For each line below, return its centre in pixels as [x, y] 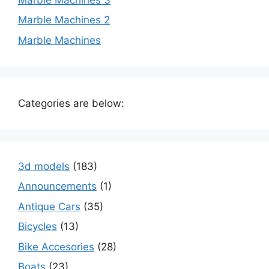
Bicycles [38, 226]
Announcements [57, 186]
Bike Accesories [56, 246]
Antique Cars [49, 206]
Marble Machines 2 [64, 20]
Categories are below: [71, 103]
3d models [44, 166]
